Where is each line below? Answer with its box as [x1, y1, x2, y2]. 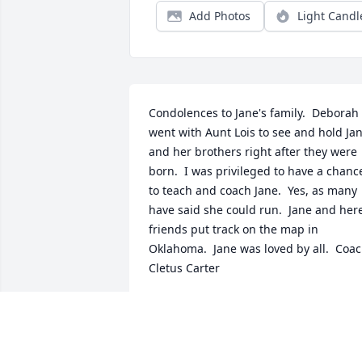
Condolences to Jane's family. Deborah [149, 105, 359, 121]
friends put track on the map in [149, 221, 318, 238]
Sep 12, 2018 [149, 314, 217, 330]
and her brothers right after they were [149, 144, 357, 160]
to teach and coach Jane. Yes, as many [149, 183, 357, 199]
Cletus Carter [149, 260, 220, 276]
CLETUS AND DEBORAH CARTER [149, 297, 323, 314]
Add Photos [189, 8, 250, 24]
